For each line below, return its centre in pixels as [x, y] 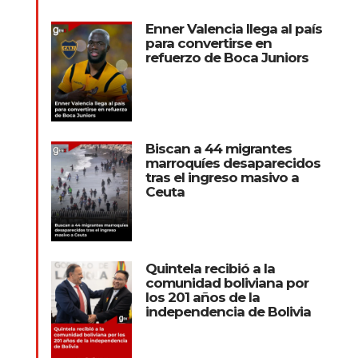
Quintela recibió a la [210, 268]
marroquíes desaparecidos [233, 163]
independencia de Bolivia [228, 311]
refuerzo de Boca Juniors [227, 57]
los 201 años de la [202, 297]
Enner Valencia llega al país [233, 28]
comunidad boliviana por [227, 282]
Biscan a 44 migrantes [218, 148]
